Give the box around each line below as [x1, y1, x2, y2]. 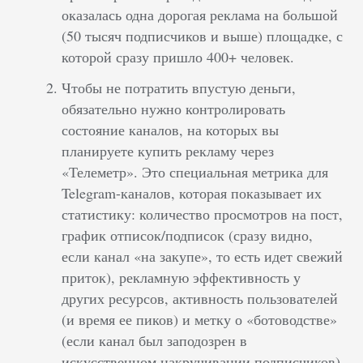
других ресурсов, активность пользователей [62, 288, 339, 308]
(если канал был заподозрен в [62, 330, 248, 350]
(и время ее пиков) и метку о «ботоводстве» [62, 309, 338, 329]
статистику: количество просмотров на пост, [62, 203, 344, 224]
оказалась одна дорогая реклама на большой [62, 4, 339, 24]
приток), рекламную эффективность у [62, 267, 301, 287]
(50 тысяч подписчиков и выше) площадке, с [62, 25, 344, 45]
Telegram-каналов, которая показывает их [62, 182, 322, 203]
